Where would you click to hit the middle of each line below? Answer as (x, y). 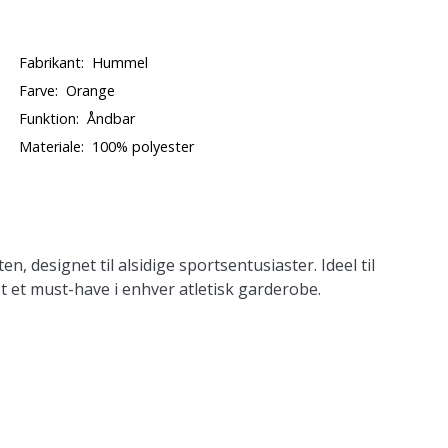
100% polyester (143, 146)
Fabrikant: (52, 62)
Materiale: (52, 146)
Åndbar (111, 118)
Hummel (120, 62)
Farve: (39, 90)
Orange (91, 90)
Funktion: (49, 118)
